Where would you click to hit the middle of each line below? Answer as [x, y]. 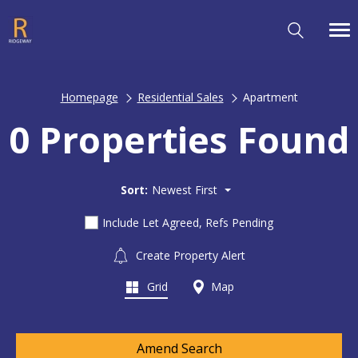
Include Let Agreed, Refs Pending [188, 222]
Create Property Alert [189, 255]
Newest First [185, 189]
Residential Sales [180, 97]
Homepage [89, 97]
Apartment [270, 97]
